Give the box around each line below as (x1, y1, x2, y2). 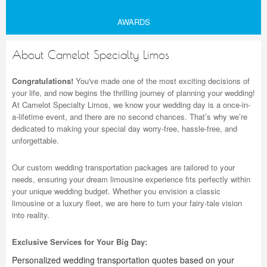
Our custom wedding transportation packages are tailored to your (12, 162, 235, 173)
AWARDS (117, 16, 150, 27)
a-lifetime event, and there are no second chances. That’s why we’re (12, 111, 247, 122)
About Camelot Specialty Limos (12, 48, 169, 62)
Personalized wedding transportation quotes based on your (12, 254, 234, 266)
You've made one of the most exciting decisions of (73, 75, 250, 86)
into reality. (12, 209, 49, 221)
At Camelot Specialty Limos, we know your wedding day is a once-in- (12, 99, 250, 110)
